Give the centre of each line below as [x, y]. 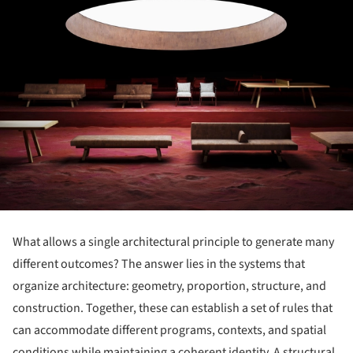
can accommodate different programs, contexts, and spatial [169, 330]
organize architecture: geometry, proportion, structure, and [169, 286]
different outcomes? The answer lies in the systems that [159, 264]
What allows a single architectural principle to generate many [173, 242]
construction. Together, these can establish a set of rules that [173, 308]
